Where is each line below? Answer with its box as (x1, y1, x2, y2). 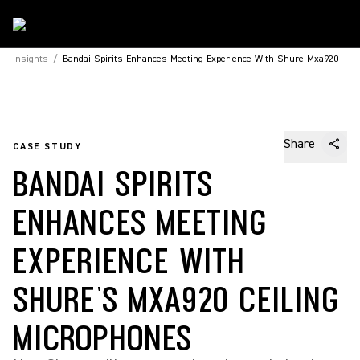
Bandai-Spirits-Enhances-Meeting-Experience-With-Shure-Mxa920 (63, 53, 338, 65)
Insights (13, 53, 48, 65)
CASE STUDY (13, 141, 82, 153)
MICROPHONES (13, 317, 193, 356)
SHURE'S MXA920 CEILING (13, 279, 339, 317)
